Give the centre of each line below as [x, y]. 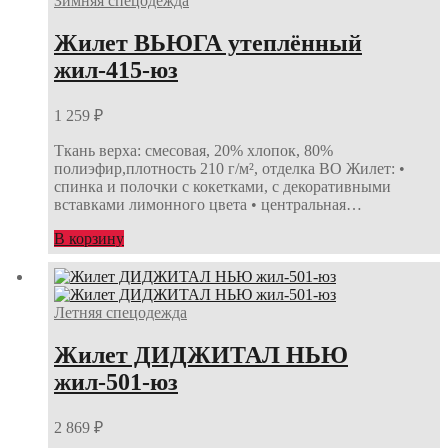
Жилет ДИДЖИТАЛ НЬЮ [201, 354]
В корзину [89, 238]
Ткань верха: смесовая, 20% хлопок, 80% [193, 150]
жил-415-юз [116, 69]
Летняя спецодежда [120, 312]
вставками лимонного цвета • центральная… [208, 204]
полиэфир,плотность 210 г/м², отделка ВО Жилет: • [229, 168]
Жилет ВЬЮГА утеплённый [208, 42]
